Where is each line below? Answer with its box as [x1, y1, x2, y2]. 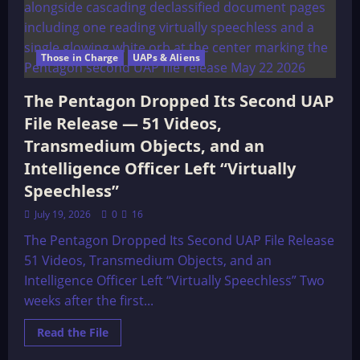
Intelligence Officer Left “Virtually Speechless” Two [24, 272, 325, 289]
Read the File [37, 325, 108, 340]
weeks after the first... [24, 292, 153, 309]
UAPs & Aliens [132, 51, 200, 64]
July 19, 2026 [32, 207, 93, 221]
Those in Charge [41, 51, 119, 64]
